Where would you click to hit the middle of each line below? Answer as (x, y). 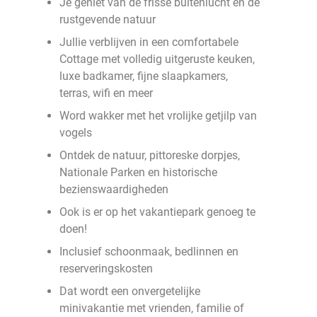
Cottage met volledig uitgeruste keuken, (157, 59)
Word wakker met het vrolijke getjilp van (158, 116)
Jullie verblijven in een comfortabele (149, 42)
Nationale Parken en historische (138, 172)
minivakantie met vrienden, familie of (152, 308)
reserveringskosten (106, 269)
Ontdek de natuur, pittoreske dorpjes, (150, 155)
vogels (76, 133)
